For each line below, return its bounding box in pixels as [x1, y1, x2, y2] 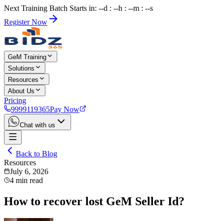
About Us [8, 87, 35, 95]
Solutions [8, 65, 35, 72]
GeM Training [8, 53, 46, 61]
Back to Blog [16, 149, 57, 158]
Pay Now [50, 105, 79, 113]
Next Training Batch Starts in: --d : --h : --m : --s [4, 4, 153, 12]
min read [14, 176, 43, 184]
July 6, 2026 [10, 167, 48, 176]
